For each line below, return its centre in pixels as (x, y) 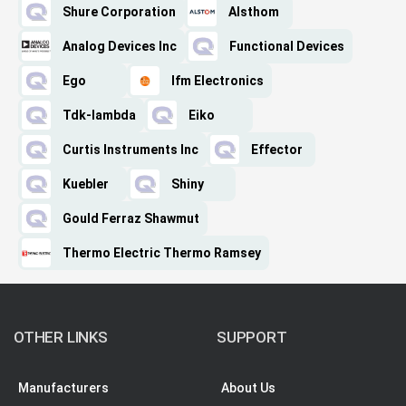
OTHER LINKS (61, 338)
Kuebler (86, 184)
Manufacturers (63, 388)
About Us (248, 388)
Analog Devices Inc (120, 47)
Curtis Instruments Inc (130, 150)
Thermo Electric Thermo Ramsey (162, 253)
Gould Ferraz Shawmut (131, 219)
